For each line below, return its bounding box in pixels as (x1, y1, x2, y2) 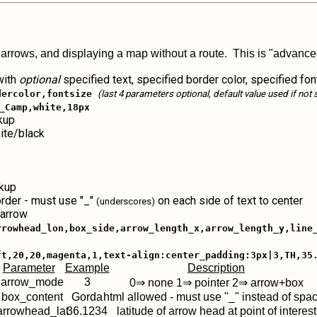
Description (188, 262, 245, 274)
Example (64, 262, 110, 274)
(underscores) (96, 196, 156, 207)
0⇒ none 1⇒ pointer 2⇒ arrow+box (129, 277, 304, 289)
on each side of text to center (155, 194, 304, 207)
